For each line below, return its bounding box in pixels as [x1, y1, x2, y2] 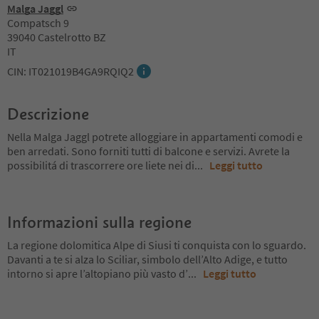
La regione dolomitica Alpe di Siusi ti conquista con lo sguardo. [7, 238, 306, 252]
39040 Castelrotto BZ [7, 30, 106, 44]
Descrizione [7, 104, 89, 124]
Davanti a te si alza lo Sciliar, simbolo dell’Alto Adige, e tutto [7, 252, 288, 266]
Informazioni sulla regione [7, 212, 192, 232]
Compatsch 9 [7, 16, 69, 30]
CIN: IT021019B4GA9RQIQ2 [7, 64, 134, 78]
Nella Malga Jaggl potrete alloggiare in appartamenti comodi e [7, 130, 303, 144]
